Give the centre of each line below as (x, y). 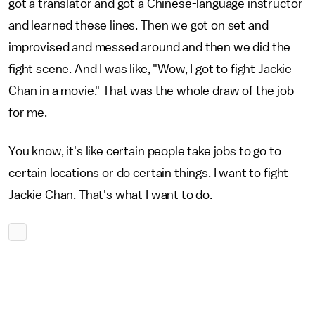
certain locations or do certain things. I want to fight (149, 173)
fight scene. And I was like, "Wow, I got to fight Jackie (150, 69)
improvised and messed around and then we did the (150, 47)
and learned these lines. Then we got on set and (139, 25)
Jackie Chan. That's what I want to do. (110, 195)
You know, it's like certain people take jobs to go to (145, 151)
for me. (29, 112)
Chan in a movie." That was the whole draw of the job (151, 91)
